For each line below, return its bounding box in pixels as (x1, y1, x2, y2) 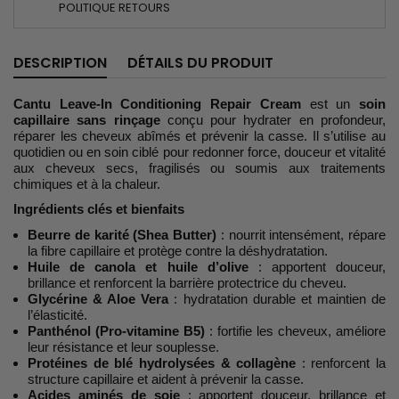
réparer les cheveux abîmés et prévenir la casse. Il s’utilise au (13, 127, 386, 143)
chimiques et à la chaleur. (13, 175, 160, 191)
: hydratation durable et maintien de (168, 291, 387, 307)
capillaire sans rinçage (13, 111, 160, 127)
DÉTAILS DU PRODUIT (127, 52, 273, 73)
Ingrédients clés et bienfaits (13, 201, 184, 217)
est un (300, 95, 360, 111)
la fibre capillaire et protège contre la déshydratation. (28, 243, 328, 259)
